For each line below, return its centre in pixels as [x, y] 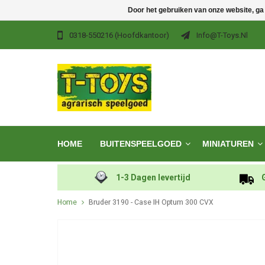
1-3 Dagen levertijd [153, 177]
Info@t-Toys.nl [222, 35]
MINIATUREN [228, 144]
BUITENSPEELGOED [141, 144]
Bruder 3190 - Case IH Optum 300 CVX [151, 202]
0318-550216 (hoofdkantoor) [119, 35]
